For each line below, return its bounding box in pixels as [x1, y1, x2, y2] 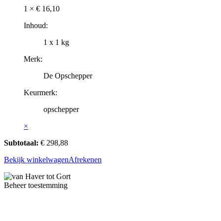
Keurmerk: [24, 88, 57, 97]
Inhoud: [24, 21, 48, 30]
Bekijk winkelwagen [4, 155, 69, 164]
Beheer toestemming [4, 181, 68, 190]
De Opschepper [43, 72, 92, 80]
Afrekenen [69, 155, 102, 164]
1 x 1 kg [43, 38, 69, 47]
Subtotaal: [4, 139, 38, 147]
